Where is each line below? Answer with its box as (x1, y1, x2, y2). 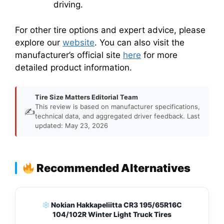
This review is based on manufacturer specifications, (35, 102, 200, 111)
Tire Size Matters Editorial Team (35, 93, 138, 101)
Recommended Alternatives (34, 161, 191, 175)
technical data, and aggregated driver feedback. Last (35, 112, 200, 120)
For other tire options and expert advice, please (15, 24, 205, 35)
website (62, 37, 94, 47)
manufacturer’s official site (15, 49, 123, 60)
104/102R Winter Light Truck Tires (52, 210, 171, 219)
